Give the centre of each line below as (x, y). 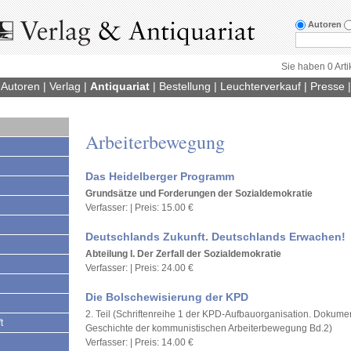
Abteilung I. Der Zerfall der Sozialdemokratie (183, 254)
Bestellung (185, 86)
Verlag (65, 86)
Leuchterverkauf (261, 86)
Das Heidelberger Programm (160, 176)
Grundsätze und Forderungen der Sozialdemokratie (199, 194)
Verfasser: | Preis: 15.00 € (139, 208)
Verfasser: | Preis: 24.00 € (139, 268)
